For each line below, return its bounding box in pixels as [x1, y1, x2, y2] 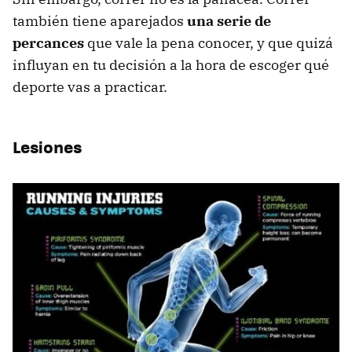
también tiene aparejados [13, 11, 187, 30]
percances [13, 33, 84, 52]
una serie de [187, 11, 271, 30]
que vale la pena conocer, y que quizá [84, 33, 333, 52]
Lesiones [13, 134, 82, 159]
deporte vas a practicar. [13, 77, 167, 96]
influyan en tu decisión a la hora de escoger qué [13, 55, 329, 74]
